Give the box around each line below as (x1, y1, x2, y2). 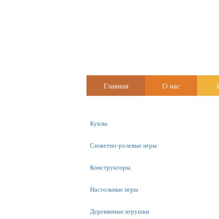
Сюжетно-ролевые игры (90, 141, 157, 150)
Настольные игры (90, 185, 138, 194)
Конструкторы (90, 163, 131, 172)
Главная (103, 81, 129, 90)
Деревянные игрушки (90, 207, 149, 216)
